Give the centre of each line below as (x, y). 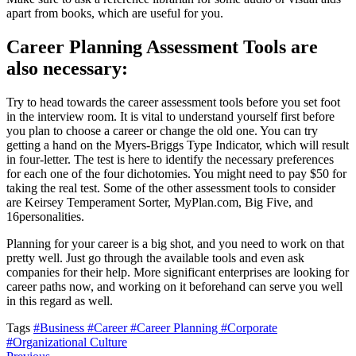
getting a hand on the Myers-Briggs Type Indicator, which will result (178, 145)
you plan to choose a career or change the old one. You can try (162, 131)
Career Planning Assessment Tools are (162, 47)
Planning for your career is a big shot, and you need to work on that (175, 244)
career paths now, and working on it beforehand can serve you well (174, 287)
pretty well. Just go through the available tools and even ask (155, 258)
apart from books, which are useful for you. (115, 14)
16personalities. (45, 217)
